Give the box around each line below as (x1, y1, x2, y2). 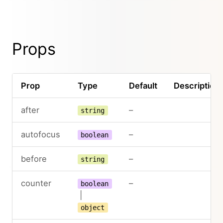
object (81, 204, 105, 212)
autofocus (20, 129, 60, 139)
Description (173, 81, 220, 91)
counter (20, 178, 51, 188)
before (20, 154, 47, 164)
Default (128, 81, 157, 91)
